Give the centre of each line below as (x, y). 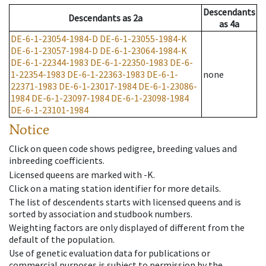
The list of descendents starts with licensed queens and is (125, 202)
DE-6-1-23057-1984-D (54, 51)
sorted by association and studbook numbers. (101, 213)
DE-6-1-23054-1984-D (54, 39)
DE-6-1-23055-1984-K (143, 39)
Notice (29, 129)
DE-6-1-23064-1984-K (143, 51)
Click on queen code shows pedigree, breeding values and (123, 149)
